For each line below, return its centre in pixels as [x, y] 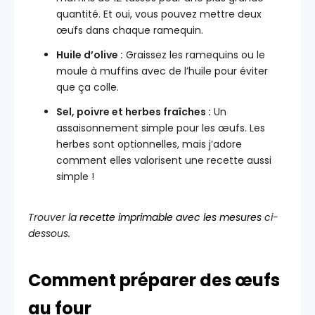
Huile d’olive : [90, 55]
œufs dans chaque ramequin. [130, 31]
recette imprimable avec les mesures [171, 218]
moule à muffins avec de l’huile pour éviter [162, 71]
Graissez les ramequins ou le [194, 55]
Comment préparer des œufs [154, 281]
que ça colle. [88, 88]
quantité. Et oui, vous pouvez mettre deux [159, 14]
